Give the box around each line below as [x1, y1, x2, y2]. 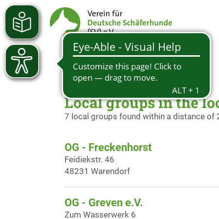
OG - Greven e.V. [65, 197, 143, 209]
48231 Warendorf [65, 166, 130, 176]
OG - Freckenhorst [65, 141, 152, 153]
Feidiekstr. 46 [65, 154, 114, 164]
